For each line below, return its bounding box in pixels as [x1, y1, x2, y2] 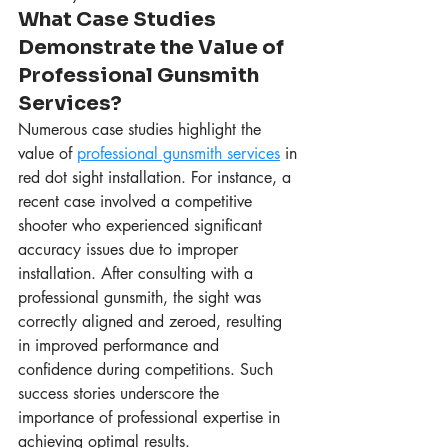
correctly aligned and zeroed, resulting [18, 311, 287, 333]
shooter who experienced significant [18, 215, 267, 237]
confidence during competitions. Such [18, 359, 278, 381]
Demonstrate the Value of [18, 35, 288, 61]
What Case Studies [18, 7, 220, 33]
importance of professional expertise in [18, 407, 285, 429]
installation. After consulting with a [18, 263, 258, 285]
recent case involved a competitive [18, 191, 257, 213]
